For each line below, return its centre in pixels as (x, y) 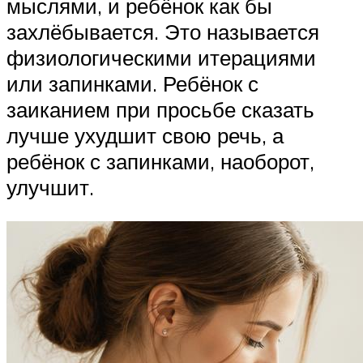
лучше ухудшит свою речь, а (145, 136)
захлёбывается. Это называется (163, 32)
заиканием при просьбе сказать (160, 110)
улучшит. (50, 188)
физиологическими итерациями (161, 58)
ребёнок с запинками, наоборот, (160, 162)
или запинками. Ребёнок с (132, 84)
